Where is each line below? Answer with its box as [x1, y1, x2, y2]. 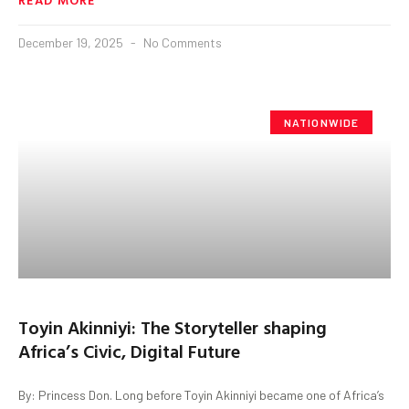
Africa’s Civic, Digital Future [18, 336, 240, 364]
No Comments [141, 34, 222, 50]
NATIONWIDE [283, 115, 360, 129]
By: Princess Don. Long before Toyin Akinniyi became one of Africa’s [18, 386, 384, 403]
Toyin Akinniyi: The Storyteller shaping [18, 312, 327, 341]
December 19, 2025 [18, 34, 126, 50]
